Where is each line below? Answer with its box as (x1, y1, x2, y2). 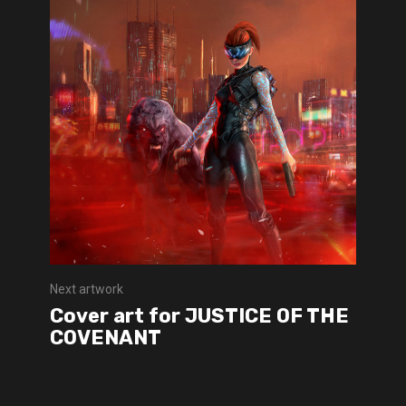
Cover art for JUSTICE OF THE (50, 303, 349, 328)
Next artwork (50, 281, 123, 296)
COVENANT (50, 324, 161, 350)
